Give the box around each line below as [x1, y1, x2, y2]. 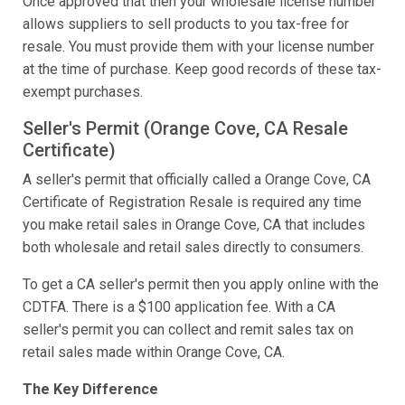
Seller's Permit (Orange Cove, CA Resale [23, 118, 348, 140]
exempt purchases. [23, 83, 143, 101]
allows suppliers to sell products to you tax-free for [23, 15, 349, 33]
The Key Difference [23, 381, 158, 399]
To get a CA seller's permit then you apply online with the [23, 276, 379, 294]
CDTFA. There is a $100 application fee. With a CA [23, 298, 335, 316]
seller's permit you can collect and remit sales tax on [23, 321, 353, 339]
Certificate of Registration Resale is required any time [23, 193, 362, 212]
